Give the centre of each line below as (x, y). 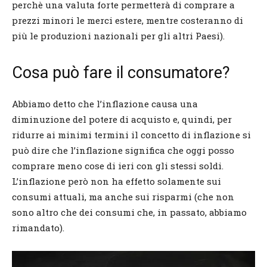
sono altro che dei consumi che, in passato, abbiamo (129, 212)
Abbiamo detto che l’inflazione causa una (105, 103)
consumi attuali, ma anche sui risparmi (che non (123, 196)
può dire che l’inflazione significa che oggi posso (123, 150)
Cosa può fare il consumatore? (121, 72)
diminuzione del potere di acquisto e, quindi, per (122, 119)
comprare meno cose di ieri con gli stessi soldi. (118, 165)
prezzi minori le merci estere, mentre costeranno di (128, 20)
